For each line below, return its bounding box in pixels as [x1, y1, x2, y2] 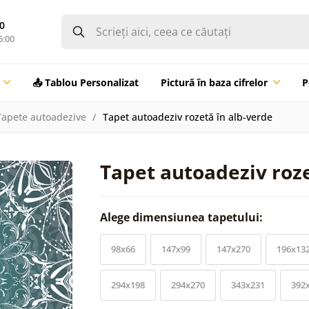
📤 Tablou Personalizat [32, 75, 139, 89]
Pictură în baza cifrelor [160, 75, 268, 89]
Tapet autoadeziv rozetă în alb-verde [102, 110, 272, 123]
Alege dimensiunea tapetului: [100, 209, 266, 225]
